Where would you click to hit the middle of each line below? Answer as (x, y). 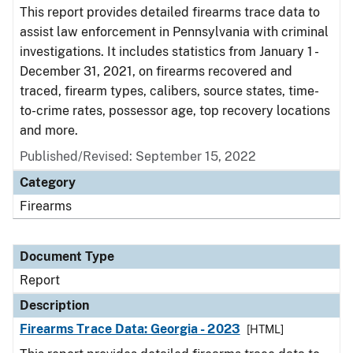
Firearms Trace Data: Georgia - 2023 (130, 329)
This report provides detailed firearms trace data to (170, 12)
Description (54, 305)
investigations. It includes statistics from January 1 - (168, 52)
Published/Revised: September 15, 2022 (138, 156)
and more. (49, 130)
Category (48, 182)
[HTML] (265, 329)
